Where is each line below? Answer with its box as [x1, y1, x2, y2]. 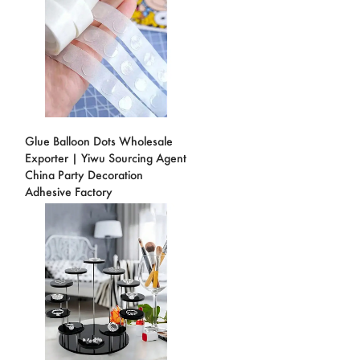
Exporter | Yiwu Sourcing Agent [25, 149, 186, 166]
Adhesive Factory [25, 183, 112, 199]
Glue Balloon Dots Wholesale [25, 133, 173, 149]
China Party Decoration [25, 166, 143, 182]
